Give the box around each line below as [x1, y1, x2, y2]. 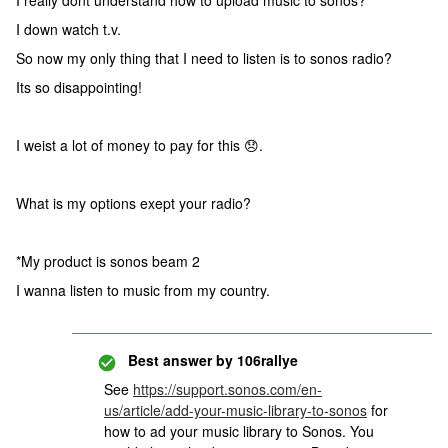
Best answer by [128, 350, 233, 370]
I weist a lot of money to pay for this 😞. [16, 135, 263, 155]
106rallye [233, 350, 298, 370]
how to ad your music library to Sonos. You [104, 421, 374, 441]
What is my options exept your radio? [16, 193, 251, 213]
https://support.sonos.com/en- [133, 379, 322, 399]
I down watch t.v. [16, 19, 121, 39]
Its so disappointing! [16, 77, 142, 97]
